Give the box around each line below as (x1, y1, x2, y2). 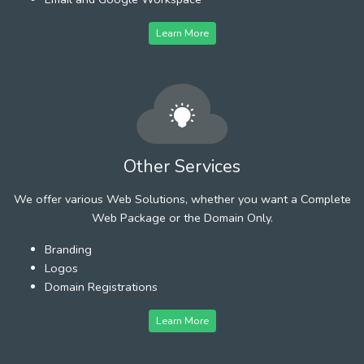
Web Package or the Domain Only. (91, 209, 273, 226)
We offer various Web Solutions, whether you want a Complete (13, 190, 351, 207)
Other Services (123, 154, 240, 179)
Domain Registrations (45, 278, 158, 295)
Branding (45, 240, 92, 258)
